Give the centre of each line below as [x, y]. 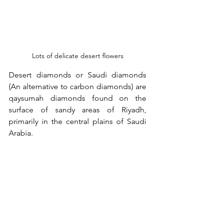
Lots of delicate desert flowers [77, 55]
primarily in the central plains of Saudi [77, 121]
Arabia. [21, 133]
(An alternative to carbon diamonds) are [77, 86]
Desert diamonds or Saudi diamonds [77, 75]
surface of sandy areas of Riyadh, [77, 109]
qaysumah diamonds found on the [77, 98]
